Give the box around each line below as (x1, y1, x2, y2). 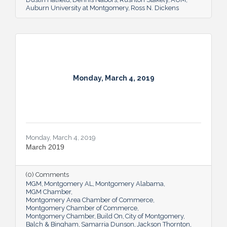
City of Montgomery (125, 212, 183, 220)
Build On (97, 212, 123, 220)
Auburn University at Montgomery (26, 4, 128, 12)
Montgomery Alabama (95, 179, 164, 187)
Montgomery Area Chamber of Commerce (26, 196, 153, 204)
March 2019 (26, 142, 64, 151)
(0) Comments (26, 170, 69, 178)
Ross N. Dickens (131, 4, 179, 12)
